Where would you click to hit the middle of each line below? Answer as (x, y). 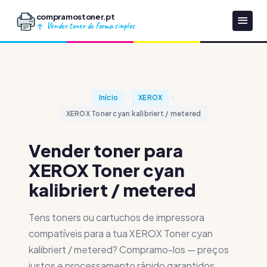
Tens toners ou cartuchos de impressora (117, 217)
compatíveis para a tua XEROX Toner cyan (121, 233)
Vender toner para (106, 150)
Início (108, 97)
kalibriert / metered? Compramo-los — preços (129, 249)
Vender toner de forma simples (89, 25)
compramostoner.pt (75, 16)
